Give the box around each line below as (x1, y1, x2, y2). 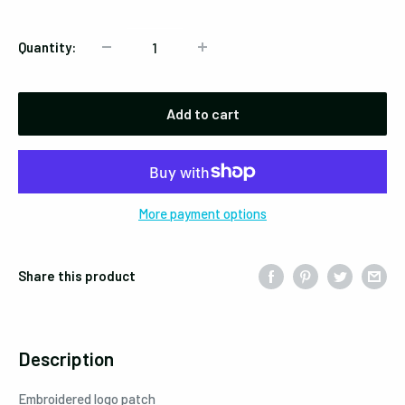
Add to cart (165, 105, 240, 122)
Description (18, 347, 114, 371)
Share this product (18, 268, 136, 285)
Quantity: (18, 39, 76, 55)
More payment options (138, 205, 267, 221)
